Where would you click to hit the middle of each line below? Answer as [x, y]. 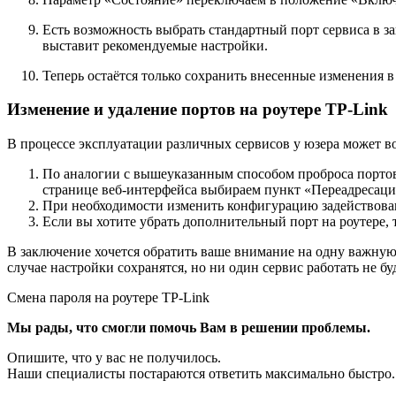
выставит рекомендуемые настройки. [155, 45]
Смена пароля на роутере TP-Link [108, 297]
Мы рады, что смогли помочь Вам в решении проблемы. [189, 327]
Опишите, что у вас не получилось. [114, 357]
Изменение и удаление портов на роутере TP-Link [198, 110]
